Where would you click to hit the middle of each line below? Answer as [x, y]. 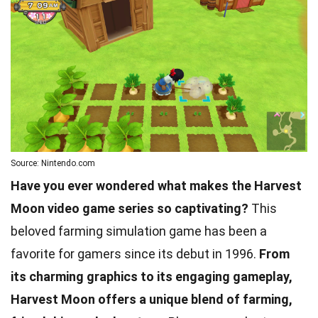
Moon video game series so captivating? [130, 209]
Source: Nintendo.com [53, 164]
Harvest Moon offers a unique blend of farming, [152, 300]
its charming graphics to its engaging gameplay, [152, 277]
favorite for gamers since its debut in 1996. [135, 254]
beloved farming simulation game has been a [139, 231]
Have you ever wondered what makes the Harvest [156, 186]
